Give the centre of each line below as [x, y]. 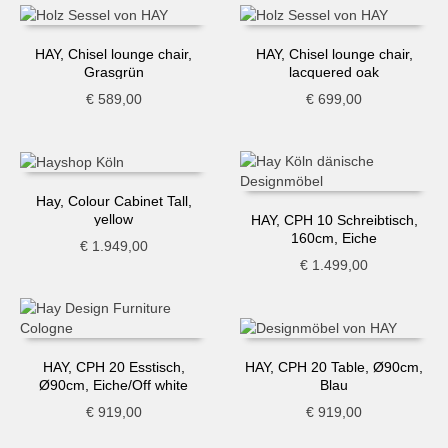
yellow [114, 219]
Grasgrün [113, 72]
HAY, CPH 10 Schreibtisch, [334, 220]
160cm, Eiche [334, 238]
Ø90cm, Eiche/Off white [114, 385]
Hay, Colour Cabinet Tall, [113, 201]
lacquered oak [334, 72]
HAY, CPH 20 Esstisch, [113, 367]
